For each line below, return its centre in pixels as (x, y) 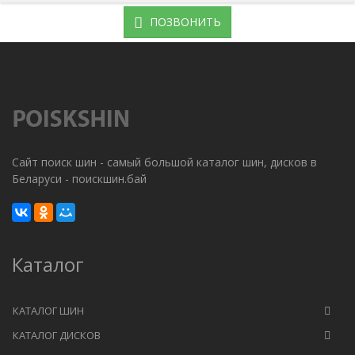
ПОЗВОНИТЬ (184, 22)
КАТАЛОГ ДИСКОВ (57, 336)
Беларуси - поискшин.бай (79, 179)
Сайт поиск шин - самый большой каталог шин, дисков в (164, 162)
